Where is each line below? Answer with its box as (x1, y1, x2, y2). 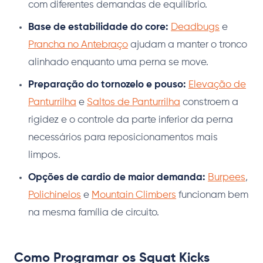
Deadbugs (171, 22, 220, 33)
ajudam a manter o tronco (128, 40, 247, 50)
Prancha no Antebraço (28, 40, 128, 50)
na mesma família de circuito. (28, 208, 159, 218)
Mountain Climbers (92, 190, 176, 201)
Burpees (208, 173, 245, 183)
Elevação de (188, 80, 246, 90)
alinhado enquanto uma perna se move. (28, 58, 208, 68)
